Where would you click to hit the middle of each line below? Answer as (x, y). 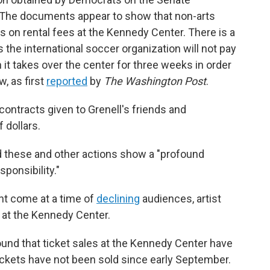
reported (67, 81)
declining (118, 199)
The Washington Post (155, 81)
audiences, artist (181, 199)
